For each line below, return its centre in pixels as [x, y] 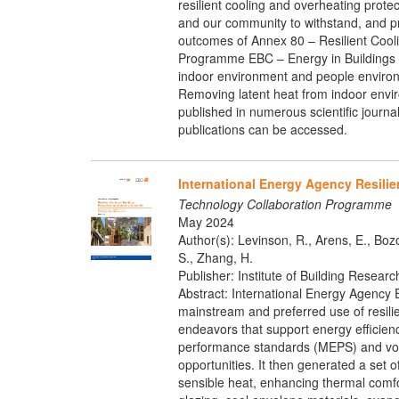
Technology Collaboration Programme [285, 204]
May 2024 [206, 222]
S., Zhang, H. [215, 258]
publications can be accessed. [262, 130]
